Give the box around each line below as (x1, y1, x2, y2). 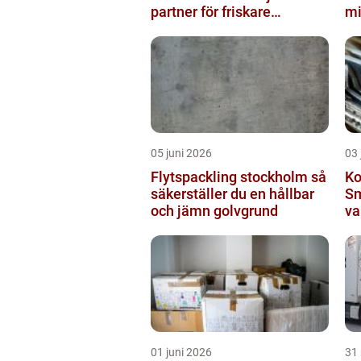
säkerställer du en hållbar (151, 185, 314, 202)
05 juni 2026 (151, 146, 212, 160)
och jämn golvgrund (151, 201, 278, 219)
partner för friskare (151, 2, 271, 20)
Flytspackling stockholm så (151, 168, 311, 185)
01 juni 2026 (151, 345, 212, 359)
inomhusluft (151, 19, 229, 37)
